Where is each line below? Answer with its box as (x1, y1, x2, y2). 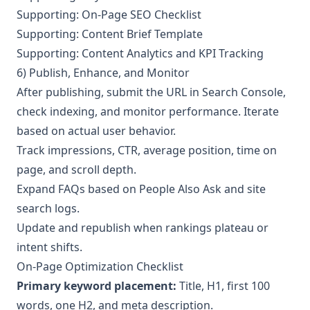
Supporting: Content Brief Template (17, 26, 203, 42)
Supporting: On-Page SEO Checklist (17, 6, 201, 22)
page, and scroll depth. (17, 161, 136, 177)
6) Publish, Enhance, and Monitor (17, 64, 190, 80)
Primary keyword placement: (17, 277, 176, 293)
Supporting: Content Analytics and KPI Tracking (17, 45, 264, 61)
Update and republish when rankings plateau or (17, 219, 268, 235)
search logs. (17, 200, 80, 216)
